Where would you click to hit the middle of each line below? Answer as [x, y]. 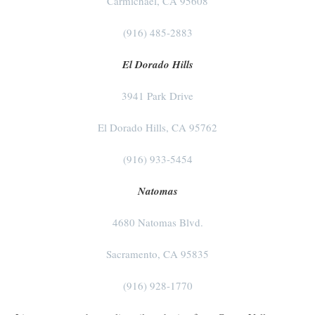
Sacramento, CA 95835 [157, 254]
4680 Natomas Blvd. [157, 223]
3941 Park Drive [157, 96]
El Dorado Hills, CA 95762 [157, 128]
